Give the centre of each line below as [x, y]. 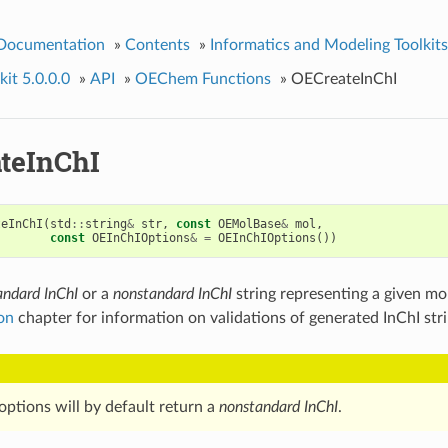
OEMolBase [249, 223]
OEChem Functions [202, 78]
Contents [157, 44]
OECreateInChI [343, 78]
